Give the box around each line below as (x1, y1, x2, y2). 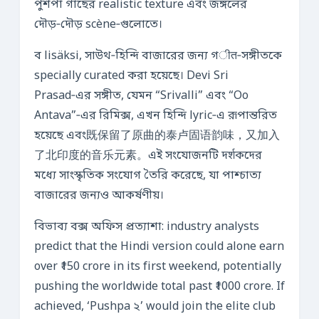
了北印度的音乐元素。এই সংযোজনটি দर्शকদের (34, 148, 262, 164)
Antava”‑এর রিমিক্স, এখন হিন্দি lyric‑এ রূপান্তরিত (34, 108, 277, 124)
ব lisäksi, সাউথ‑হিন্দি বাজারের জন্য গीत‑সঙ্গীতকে (34, 48, 282, 64)
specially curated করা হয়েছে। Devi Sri (34, 68, 229, 84)
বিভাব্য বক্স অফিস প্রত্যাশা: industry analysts (34, 219, 259, 235)
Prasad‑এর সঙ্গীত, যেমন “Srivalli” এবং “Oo (34, 88, 249, 104)
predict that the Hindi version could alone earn (34, 239, 284, 255)
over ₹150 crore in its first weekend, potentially (34, 259, 281, 275)
